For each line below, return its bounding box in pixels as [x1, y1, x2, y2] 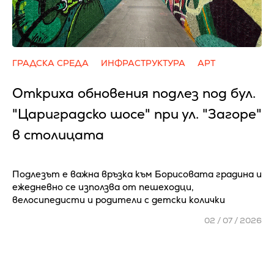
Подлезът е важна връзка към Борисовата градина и [12, 168, 262, 180]
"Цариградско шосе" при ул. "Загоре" [12, 105, 262, 123]
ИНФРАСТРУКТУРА [101, 57, 185, 68]
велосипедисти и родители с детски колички [12, 194, 225, 206]
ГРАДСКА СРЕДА [12, 57, 89, 68]
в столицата [12, 126, 104, 144]
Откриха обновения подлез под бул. [12, 84, 256, 102]
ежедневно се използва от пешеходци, [12, 181, 194, 193]
